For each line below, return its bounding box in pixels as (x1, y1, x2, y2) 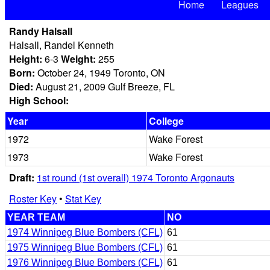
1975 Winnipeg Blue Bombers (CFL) (7, 242, 163, 253)
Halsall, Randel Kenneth (9, 38, 114, 52)
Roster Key (9, 192, 57, 206)
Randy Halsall (9, 24, 72, 38)
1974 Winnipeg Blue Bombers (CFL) (7, 227, 163, 237)
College (149, 114, 184, 128)
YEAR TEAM (7, 212, 65, 222)
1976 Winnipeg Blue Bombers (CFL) (7, 257, 163, 268)
